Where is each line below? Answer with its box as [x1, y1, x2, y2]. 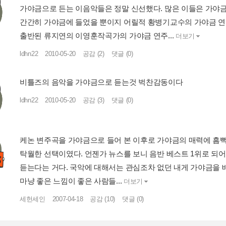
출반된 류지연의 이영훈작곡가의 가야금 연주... [20, 31, 174, 40]
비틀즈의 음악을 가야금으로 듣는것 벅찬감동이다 [20, 77, 183, 86]
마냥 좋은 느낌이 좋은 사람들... [20, 176, 122, 185]
